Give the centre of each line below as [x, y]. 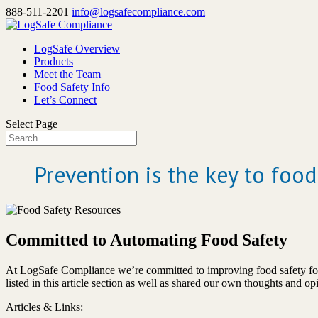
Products [54, 61]
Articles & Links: [44, 307]
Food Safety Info [72, 87]
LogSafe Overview [77, 49]
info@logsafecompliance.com [138, 12]
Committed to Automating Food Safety [147, 240]
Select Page [32, 124]
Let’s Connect [65, 100]
